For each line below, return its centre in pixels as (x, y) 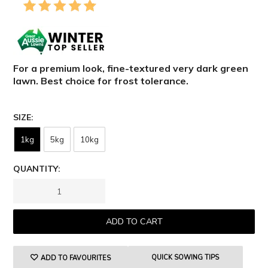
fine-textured (140, 68)
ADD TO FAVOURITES (76, 258)
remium (64, 68)
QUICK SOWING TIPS (185, 258)
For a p (30, 68)
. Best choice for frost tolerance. (112, 81)
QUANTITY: (37, 169)
